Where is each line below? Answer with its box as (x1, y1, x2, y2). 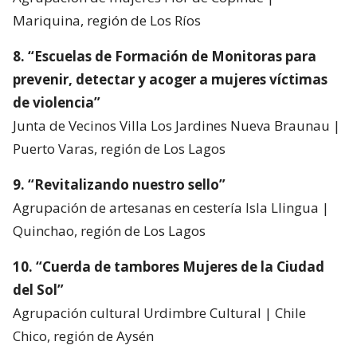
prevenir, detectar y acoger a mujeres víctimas (13, 70, 328, 89)
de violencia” (13, 93, 100, 112)
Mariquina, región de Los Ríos (13, 11, 201, 30)
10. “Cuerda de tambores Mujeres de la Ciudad (13, 257, 324, 277)
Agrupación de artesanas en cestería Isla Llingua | (13, 198, 329, 218)
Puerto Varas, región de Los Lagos (13, 139, 226, 159)
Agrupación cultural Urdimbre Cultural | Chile (13, 304, 306, 323)
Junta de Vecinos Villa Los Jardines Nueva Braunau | (13, 116, 340, 135)
